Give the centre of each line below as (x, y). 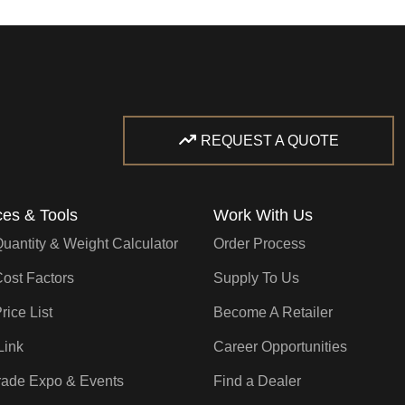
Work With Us (263, 216)
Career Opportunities (280, 347)
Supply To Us (256, 278)
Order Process (259, 244)
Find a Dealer (257, 381)
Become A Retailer (273, 313)
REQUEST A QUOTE (270, 141)
